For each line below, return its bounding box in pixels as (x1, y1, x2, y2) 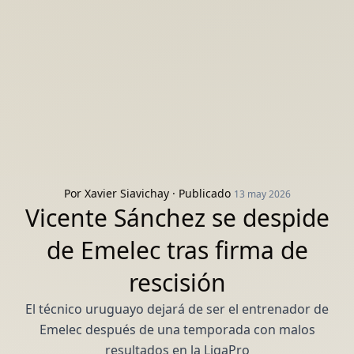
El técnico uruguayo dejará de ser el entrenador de (25, 300, 329, 318)
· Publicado (168, 186, 234, 201)
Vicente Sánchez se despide (24, 201, 330, 234)
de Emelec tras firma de (46, 234, 308, 266)
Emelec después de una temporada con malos (39, 321, 315, 338)
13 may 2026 (233, 187, 291, 201)
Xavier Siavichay (84, 186, 169, 201)
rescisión (128, 266, 226, 299)
